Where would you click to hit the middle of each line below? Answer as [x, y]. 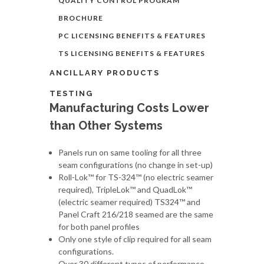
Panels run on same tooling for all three [130, 152]
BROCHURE [81, 18]
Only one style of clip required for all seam [135, 239]
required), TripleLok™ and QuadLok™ [125, 189]
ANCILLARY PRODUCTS [105, 73]
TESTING [71, 93]
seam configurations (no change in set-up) [136, 165]
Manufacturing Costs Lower [129, 108]
